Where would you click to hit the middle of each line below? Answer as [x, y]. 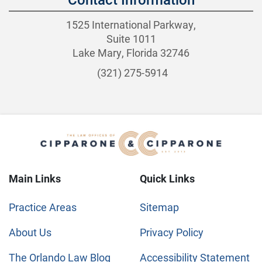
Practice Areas [43, 207]
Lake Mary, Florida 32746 [131, 52]
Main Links [35, 179]
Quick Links [167, 179]
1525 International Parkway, [131, 24]
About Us [30, 232]
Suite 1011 [131, 38]
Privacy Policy [172, 232]
